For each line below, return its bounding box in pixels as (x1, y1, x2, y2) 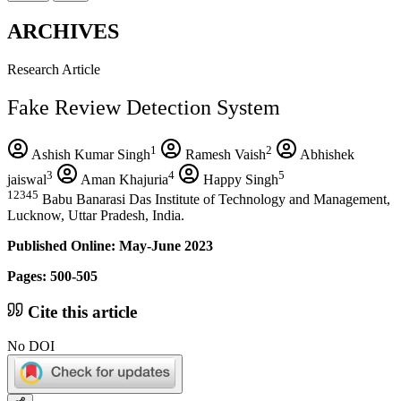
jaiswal (7, 171, 47, 187)
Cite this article (23, 302, 137, 321)
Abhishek (297, 146, 354, 162)
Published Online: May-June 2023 (7, 237, 213, 253)
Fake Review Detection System (7, 95, 280, 119)
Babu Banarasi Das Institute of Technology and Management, (38, 191, 390, 207)
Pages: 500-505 (7, 268, 98, 284)
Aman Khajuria (78, 171, 168, 187)
